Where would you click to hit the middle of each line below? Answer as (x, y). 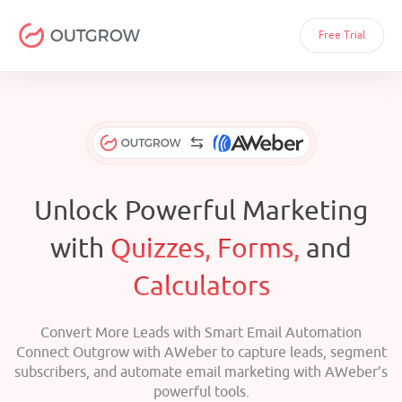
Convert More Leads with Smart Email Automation (201, 333)
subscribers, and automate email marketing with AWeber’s (201, 372)
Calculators (201, 286)
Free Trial (342, 35)
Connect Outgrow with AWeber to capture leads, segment (201, 353)
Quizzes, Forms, (205, 249)
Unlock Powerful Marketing (201, 211)
